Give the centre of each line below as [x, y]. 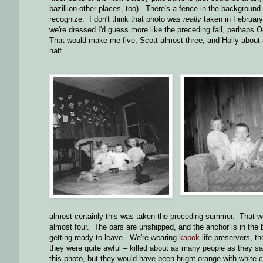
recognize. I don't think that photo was [116, 19]
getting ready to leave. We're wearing [114, 238]
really [192, 19]
